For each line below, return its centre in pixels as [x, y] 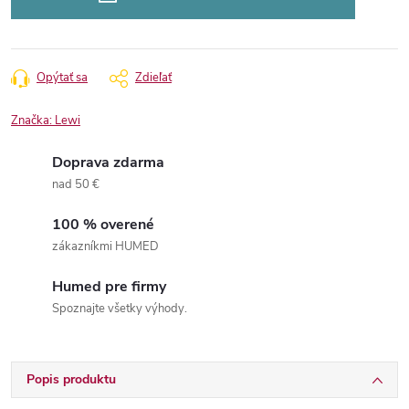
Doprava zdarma [108, 163]
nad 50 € [76, 184]
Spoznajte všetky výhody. [120, 309]
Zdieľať [153, 78]
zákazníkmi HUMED [105, 246]
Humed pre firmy [109, 287]
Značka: [33, 121]
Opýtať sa [62, 78]
